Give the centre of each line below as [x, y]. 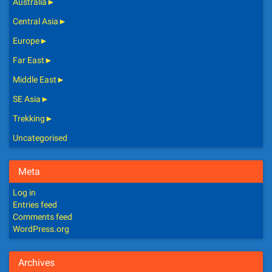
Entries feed [35, 205]
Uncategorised [40, 138]
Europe [26, 41]
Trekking [29, 119]
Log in [24, 193]
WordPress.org [41, 229]
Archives [36, 263]
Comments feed [42, 217]
